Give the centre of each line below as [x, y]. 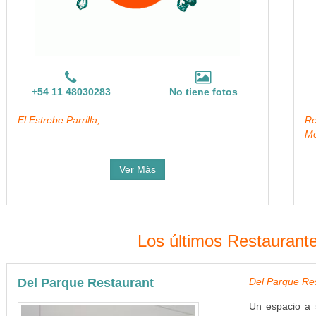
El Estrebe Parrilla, [59, 120]
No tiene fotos [204, 92]
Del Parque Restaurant [85, 283]
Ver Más [137, 169]
